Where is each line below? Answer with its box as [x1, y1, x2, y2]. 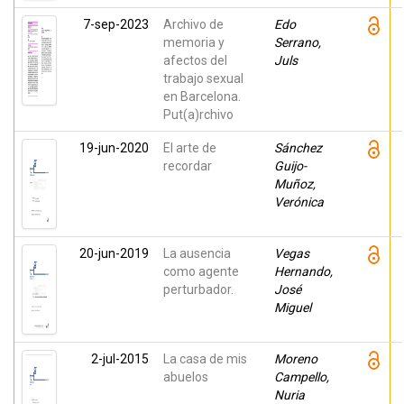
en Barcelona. [163, 89, 241, 104]
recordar [163, 159, 212, 173]
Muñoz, [274, 177, 316, 191]
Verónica [274, 195, 324, 209]
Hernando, [274, 264, 333, 279]
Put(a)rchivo [163, 107, 234, 122]
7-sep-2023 [83, 17, 149, 32]
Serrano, [274, 35, 321, 50]
